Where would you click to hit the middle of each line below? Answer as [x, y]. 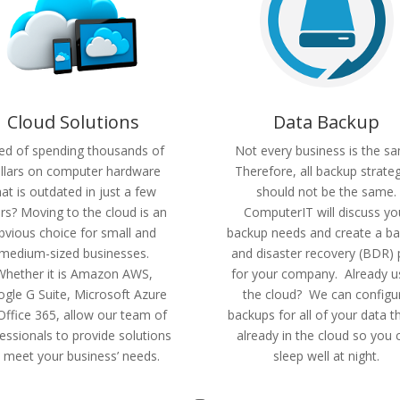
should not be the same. [327, 192]
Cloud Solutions [74, 122]
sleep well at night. [327, 356]
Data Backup [327, 122]
